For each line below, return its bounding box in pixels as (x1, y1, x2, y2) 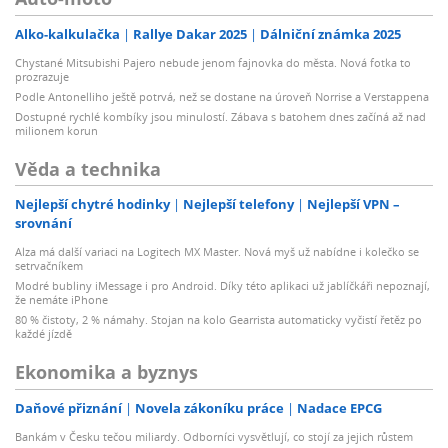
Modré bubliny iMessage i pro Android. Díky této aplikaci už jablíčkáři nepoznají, (15, 278, 430, 294)
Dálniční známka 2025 (260, 24, 401, 43)
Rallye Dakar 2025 (133, 24, 247, 43)
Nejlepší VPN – (307, 195, 400, 214)
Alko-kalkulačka (15, 24, 120, 43)
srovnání (15, 214, 72, 233)
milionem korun (15, 122, 98, 138)
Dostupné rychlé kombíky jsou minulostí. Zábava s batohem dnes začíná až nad (15, 108, 426, 124)
